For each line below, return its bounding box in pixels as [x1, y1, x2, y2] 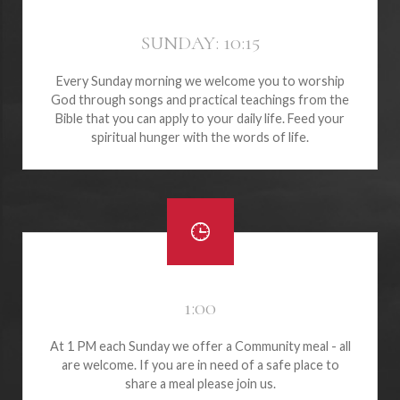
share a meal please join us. [124, 375, 276, 391]
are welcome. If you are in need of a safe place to [61, 356, 339, 372]
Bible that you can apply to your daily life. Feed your [55, 110, 345, 126]
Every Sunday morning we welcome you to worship [55, 72, 345, 88]
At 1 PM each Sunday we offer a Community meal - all [49, 337, 351, 354]
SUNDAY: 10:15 [140, 30, 260, 54]
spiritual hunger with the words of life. [91, 129, 309, 145]
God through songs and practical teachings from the [51, 91, 349, 107]
